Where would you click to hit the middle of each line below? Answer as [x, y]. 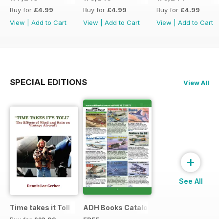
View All [196, 83]
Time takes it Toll [40, 207]
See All [191, 181]
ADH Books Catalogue [122, 207]
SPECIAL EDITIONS [48, 82]
